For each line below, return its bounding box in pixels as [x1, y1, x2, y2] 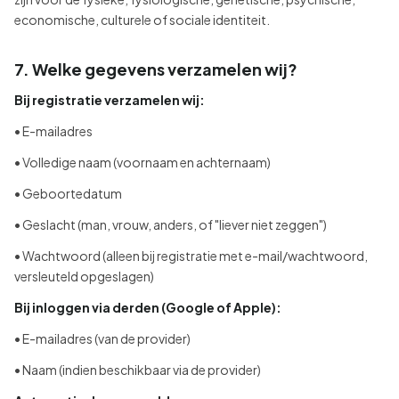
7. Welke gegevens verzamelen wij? [14, 59, 297, 79]
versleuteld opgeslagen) [14, 268, 154, 284]
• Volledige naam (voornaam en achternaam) [14, 154, 271, 170]
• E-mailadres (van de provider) [14, 330, 191, 346]
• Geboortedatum [14, 185, 122, 201]
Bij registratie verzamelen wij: [14, 92, 205, 108]
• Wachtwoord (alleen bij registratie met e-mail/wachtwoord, [14, 248, 368, 264]
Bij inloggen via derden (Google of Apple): [14, 299, 281, 315]
